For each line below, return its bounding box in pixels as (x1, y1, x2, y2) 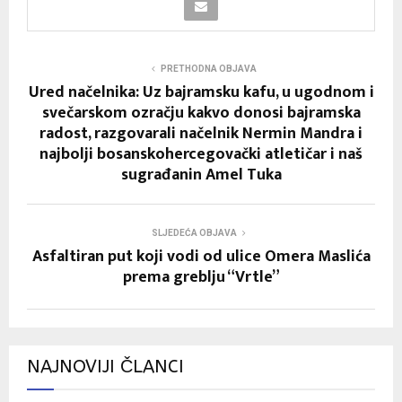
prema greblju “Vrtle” (122, 263, 280, 291)
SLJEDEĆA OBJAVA (151, 227, 237, 238)
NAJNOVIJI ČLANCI (27, 355, 184, 377)
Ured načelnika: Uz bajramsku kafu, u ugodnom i (28, 78, 374, 106)
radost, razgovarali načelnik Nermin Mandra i (39, 119, 363, 147)
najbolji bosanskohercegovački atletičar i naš (39, 140, 363, 168)
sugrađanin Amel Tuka (120, 161, 282, 188)
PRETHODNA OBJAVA (160, 63, 257, 74)
